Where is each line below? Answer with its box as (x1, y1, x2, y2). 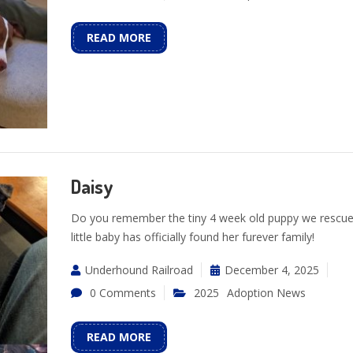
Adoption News (226, 285, 306, 301)
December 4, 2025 (224, 262, 319, 278)
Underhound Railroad (84, 262, 193, 278)
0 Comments (89, 285, 156, 301)
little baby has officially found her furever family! (70, 229, 314, 245)
